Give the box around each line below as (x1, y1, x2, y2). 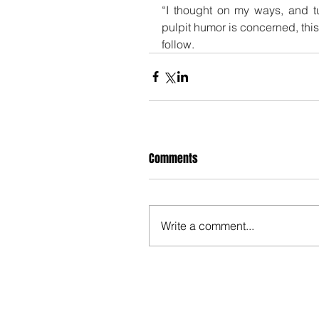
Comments (149, 150, 198, 167)
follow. (162, 36, 194, 51)
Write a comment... (161, 218, 254, 233)
